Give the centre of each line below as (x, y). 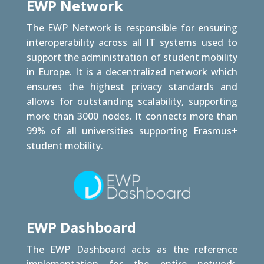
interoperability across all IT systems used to (132, 42)
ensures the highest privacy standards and (132, 87)
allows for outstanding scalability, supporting (132, 101)
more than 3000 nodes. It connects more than (132, 116)
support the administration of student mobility (132, 57)
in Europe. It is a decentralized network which (132, 72)
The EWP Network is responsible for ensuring (132, 28)
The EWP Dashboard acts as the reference (132, 249)
